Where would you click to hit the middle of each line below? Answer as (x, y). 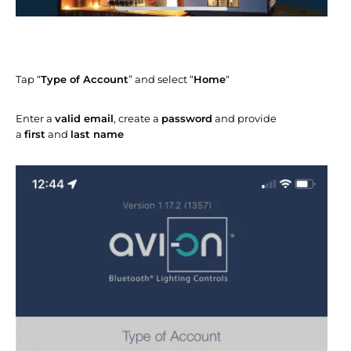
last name (97, 134)
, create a (138, 119)
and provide (244, 119)
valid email (84, 119)
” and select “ (161, 80)
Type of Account (85, 80)
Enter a (35, 119)
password (187, 119)
